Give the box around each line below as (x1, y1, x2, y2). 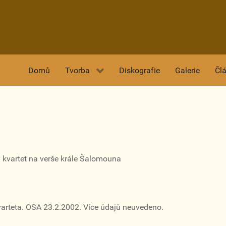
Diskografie (119, 66, 160, 76)
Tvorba (65, 66, 90, 76)
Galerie (175, 66, 200, 76)
